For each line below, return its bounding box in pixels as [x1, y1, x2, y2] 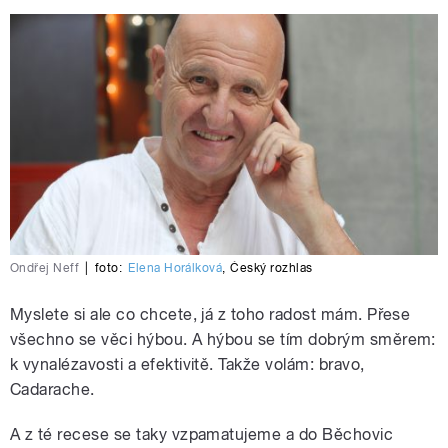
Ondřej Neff [10, 261, 80, 276]
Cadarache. [10, 380, 95, 400]
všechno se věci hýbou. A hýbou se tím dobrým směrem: [10, 330, 436, 350]
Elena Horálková [128, 261, 223, 276]
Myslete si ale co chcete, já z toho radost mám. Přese [10, 305, 411, 325]
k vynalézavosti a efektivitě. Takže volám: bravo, [10, 355, 365, 375]
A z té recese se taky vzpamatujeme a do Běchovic [10, 425, 394, 445]
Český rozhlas [230, 261, 313, 276]
